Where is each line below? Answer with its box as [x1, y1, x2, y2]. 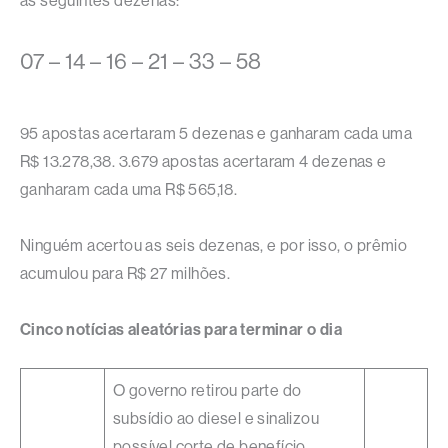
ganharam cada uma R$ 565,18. [20, 179, 238, 199]
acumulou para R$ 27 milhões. [20, 263, 231, 283]
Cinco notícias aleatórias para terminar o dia [20, 319, 342, 339]
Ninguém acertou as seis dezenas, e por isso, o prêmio [20, 235, 408, 255]
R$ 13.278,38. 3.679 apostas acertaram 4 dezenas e [20, 151, 387, 171]
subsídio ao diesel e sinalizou [113, 408, 319, 428]
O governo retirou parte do [113, 380, 302, 400]
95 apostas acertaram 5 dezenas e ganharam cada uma [20, 123, 412, 143]
